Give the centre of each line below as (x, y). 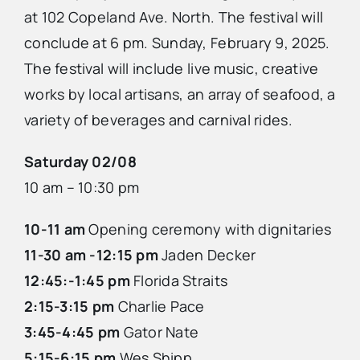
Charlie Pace (160, 307)
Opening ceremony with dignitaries (209, 229)
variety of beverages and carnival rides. (158, 120)
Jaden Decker (207, 255)
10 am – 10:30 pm (82, 188)
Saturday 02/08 (80, 162)
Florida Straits (179, 281)
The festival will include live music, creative (172, 69)
